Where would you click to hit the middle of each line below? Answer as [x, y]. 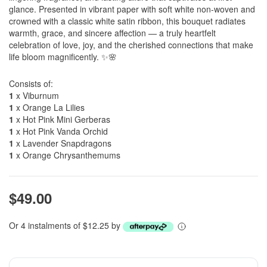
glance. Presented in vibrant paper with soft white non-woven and [132, 9]
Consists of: [31, 83]
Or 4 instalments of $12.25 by [66, 225]
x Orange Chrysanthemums [67, 155]
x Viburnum [36, 95]
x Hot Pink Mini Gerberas [62, 119]
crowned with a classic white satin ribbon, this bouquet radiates [127, 21]
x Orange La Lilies [49, 107]
